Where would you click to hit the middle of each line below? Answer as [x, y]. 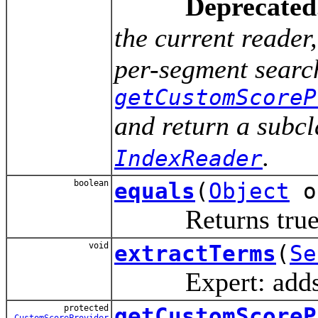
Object [249, 191]
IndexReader [188, 158]
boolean [89, 183]
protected [86, 308]
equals [155, 191]
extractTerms [195, 253]
